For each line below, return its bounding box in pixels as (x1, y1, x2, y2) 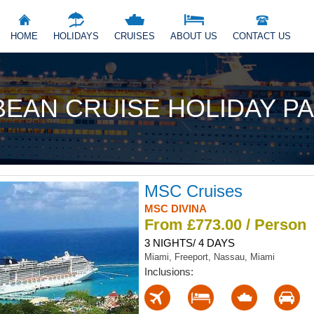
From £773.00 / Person (144, 215, 306, 233)
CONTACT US (233, 31, 291, 41)
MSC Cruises (144, 181, 243, 200)
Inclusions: (144, 265, 193, 278)
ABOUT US (170, 31, 217, 41)
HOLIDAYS (53, 31, 99, 41)
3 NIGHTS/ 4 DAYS (144, 236, 235, 249)
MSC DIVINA (144, 202, 207, 214)
